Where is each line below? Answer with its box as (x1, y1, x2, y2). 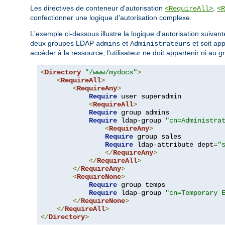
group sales (133, 132, 181, 141)
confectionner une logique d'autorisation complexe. (30, 13, 192, 22)
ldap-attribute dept (133, 140, 213, 149)
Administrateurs (130, 39, 190, 48)
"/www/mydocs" (85, 68, 137, 76)
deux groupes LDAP (30, 39, 96, 47)
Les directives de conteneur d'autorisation (30, 4, 165, 12)
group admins (117, 108, 169, 117)
